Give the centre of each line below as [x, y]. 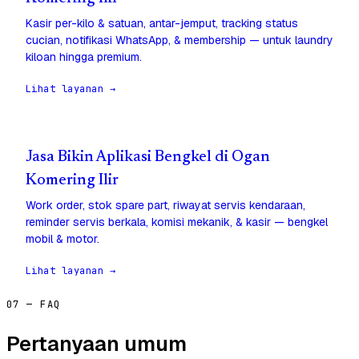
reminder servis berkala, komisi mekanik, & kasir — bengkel [177, 222]
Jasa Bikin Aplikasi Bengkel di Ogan [148, 158]
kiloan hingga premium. [84, 57]
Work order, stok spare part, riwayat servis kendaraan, [165, 206]
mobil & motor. [63, 239]
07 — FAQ [34, 305]
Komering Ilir [72, 181]
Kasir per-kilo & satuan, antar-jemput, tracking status [162, 24]
